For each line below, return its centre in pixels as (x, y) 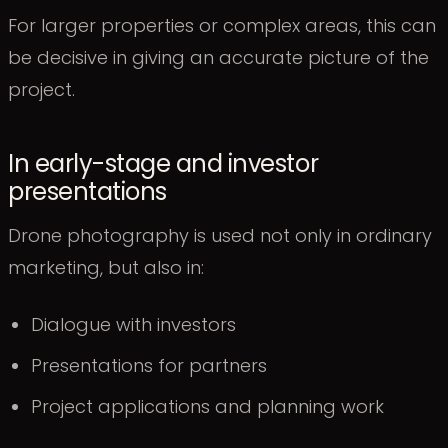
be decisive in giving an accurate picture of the (218, 58)
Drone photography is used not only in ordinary (220, 236)
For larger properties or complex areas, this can (222, 26)
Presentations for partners (149, 366)
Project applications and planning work (208, 407)
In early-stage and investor (163, 163)
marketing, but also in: (106, 268)
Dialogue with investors (134, 325)
